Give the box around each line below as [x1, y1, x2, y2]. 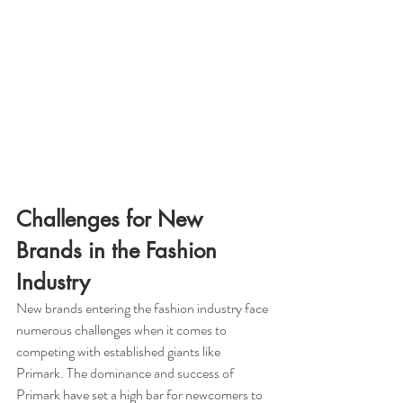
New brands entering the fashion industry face [16, 297, 271, 318]
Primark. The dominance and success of [16, 362, 237, 383]
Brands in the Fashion [16, 236, 223, 264]
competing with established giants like [16, 340, 223, 362]
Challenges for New [16, 204, 209, 233]
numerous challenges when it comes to [16, 318, 229, 340]
